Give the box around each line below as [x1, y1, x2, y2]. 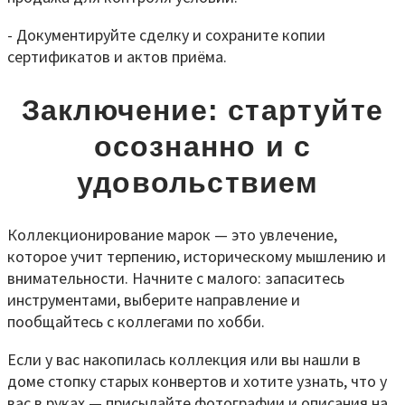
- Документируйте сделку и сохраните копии [7, 24, 325, 46]
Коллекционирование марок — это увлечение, [7, 224, 337, 246]
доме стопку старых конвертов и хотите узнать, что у [7, 371, 387, 392]
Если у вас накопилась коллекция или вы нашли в [7, 349, 361, 371]
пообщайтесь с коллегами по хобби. [7, 311, 265, 333]
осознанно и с [93, 129, 312, 163]
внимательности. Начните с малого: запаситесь [7, 268, 344, 289]
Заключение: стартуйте [21, 93, 384, 127]
